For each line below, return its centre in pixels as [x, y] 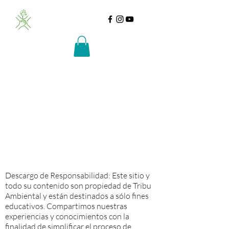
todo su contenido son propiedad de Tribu [78, 185]
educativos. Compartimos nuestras [66, 206]
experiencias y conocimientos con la [67, 216]
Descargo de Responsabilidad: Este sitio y [77, 175]
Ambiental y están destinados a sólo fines [77, 196]
